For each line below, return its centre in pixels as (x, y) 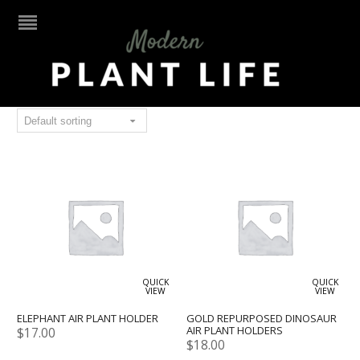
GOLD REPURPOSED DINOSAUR (262, 319)
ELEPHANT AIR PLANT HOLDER (88, 319)
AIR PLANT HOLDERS (235, 331)
